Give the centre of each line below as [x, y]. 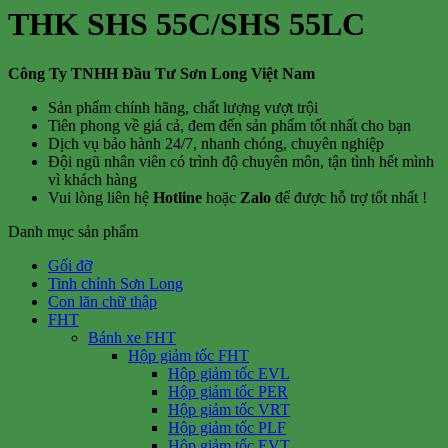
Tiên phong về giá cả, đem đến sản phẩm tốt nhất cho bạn [229, 125]
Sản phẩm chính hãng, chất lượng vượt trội [183, 107]
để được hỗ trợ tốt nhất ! [349, 197]
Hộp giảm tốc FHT [188, 355]
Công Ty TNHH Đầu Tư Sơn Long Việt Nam [161, 73]
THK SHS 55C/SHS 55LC [186, 24]
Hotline [177, 197]
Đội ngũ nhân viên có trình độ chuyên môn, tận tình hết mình [241, 161]
